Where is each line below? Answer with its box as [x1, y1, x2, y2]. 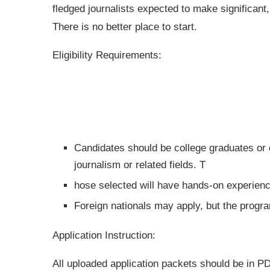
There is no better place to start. [52, 20, 197, 33]
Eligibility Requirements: [52, 49, 162, 61]
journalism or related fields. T [74, 159, 206, 171]
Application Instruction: [52, 229, 155, 241]
